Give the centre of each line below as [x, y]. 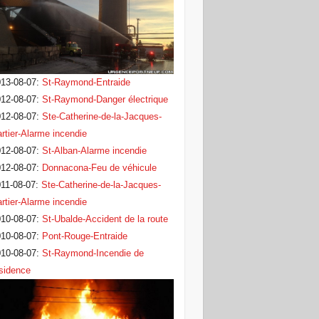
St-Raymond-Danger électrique [105, 100]
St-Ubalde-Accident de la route [105, 219]
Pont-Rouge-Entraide [84, 236]
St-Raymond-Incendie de [93, 253]
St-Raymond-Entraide [86, 83]
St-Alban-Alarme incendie [94, 151]
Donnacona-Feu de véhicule [99, 168]
